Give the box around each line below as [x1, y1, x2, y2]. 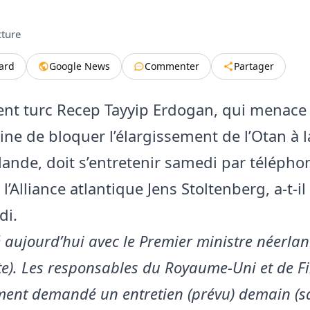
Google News [49, 59, 110, 73]
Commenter [145, 59, 199, 73]
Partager [234, 59, 274, 73]
